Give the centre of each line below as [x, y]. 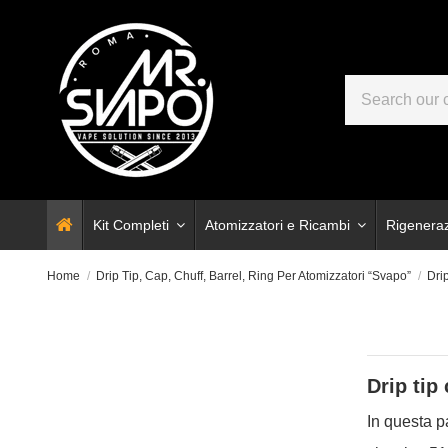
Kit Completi [133, 225]
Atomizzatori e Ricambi [279, 225]
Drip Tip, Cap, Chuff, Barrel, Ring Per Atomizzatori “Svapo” [254, 276]
